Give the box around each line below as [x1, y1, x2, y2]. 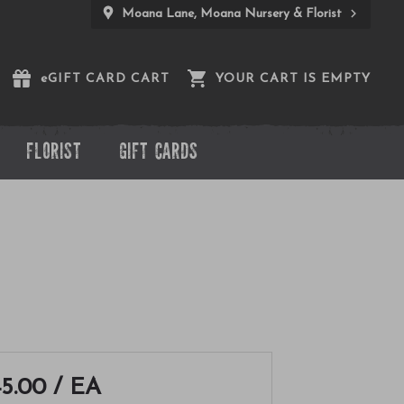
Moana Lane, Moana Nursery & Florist [122, 7, 345, 21]
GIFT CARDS [118, 142, 198, 165]
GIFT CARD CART [48, 71, 170, 86]
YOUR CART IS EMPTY [216, 71, 371, 86]
